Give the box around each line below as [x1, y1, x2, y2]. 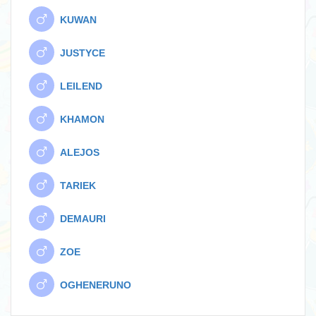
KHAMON [54, 114, 104, 125]
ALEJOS [54, 147, 99, 158]
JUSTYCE [54, 47, 105, 59]
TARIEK [54, 180, 96, 191]
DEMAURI [54, 213, 106, 224]
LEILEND [54, 80, 102, 92]
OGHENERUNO [54, 279, 131, 291]
